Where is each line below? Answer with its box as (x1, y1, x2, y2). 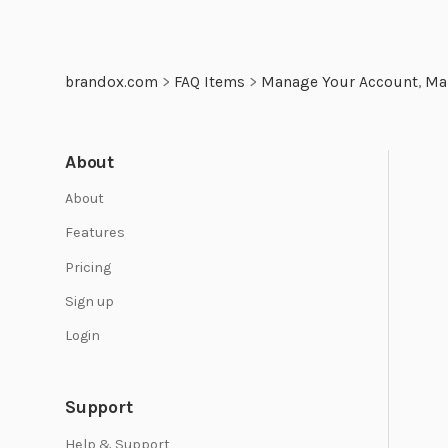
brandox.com (65, 72, 158, 91)
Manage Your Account (261, 72, 418, 91)
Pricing (65, 258, 111, 276)
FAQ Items (174, 72, 245, 91)
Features (65, 224, 125, 242)
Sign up (65, 293, 114, 311)
